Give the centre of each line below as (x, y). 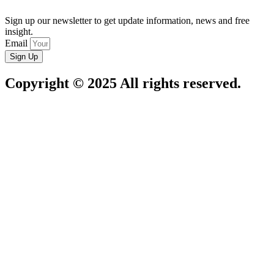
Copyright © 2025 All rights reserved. (123, 83)
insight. (19, 31)
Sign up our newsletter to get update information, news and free (127, 20)
